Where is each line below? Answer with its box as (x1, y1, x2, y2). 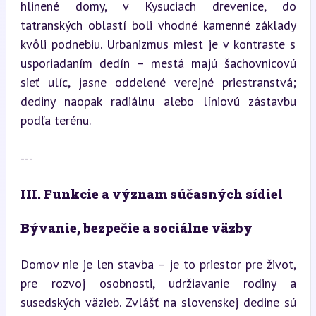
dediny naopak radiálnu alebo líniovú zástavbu (20, 93, 296, 109)
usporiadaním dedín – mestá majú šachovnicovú (20, 55, 296, 71)
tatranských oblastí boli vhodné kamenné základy (20, 17, 296, 33)
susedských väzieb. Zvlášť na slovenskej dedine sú (20, 294, 296, 310)
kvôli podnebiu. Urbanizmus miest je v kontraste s (20, 36, 296, 52)
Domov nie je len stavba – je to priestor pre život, (20, 256, 296, 272)
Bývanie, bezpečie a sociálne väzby (20, 219, 253, 236)
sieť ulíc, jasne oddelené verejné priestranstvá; (20, 74, 296, 90)
